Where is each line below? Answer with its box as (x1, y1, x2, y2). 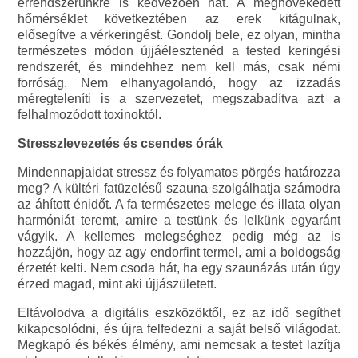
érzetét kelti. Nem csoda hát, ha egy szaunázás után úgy (18, 261, 340, 275)
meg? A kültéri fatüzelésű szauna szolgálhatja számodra (18, 181, 340, 195)
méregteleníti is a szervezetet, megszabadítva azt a (18, 91, 340, 105)
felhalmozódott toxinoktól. (18, 107, 162, 121)
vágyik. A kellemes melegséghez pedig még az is (18, 229, 340, 243)
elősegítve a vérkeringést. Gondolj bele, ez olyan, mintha (18, 27, 340, 42)
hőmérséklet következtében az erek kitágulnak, (18, 11, 340, 26)
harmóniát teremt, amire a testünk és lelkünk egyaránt (18, 213, 340, 227)
